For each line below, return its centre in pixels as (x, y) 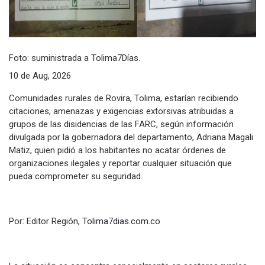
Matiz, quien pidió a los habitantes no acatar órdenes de (117, 150)
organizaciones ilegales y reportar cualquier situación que (120, 163)
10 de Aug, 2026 (40, 75)
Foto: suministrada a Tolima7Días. (75, 58)
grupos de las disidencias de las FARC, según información (121, 124)
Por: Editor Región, (46, 221)
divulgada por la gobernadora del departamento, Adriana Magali (131, 137)
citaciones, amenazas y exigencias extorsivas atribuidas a (121, 111)
